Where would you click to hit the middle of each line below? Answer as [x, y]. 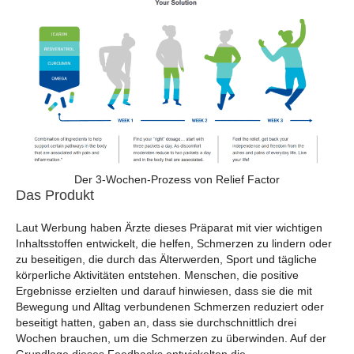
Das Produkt [55, 195]
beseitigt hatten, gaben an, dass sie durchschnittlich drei [156, 322]
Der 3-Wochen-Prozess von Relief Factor [177, 179]
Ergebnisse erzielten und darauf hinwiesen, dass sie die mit [164, 290]
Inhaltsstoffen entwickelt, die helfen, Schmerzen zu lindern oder [174, 243]
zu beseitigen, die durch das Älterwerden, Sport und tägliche [166, 259]
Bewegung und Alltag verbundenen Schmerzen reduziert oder [170, 306]
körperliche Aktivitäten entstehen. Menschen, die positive [157, 275]
